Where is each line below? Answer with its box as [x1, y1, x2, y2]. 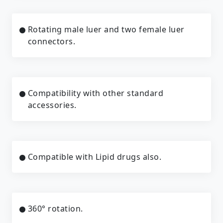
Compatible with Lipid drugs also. [27, 151, 161, 162]
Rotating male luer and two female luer [27, 23, 185, 35]
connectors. [27, 35, 75, 47]
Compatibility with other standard [27, 87, 163, 99]
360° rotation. [27, 203, 83, 214]
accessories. [27, 99, 77, 111]
